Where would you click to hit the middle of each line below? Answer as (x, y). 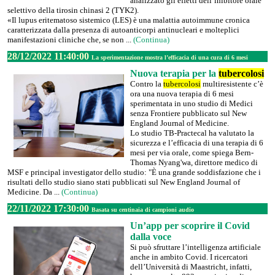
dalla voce (151, 237)
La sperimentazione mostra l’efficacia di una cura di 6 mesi (170, 57)
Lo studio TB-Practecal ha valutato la (192, 133)
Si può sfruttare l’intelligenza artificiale (196, 247)
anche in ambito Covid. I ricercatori (189, 257)
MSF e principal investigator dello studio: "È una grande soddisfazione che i (134, 172)
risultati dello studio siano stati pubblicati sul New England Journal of (124, 182)
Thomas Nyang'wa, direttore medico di (194, 162)
